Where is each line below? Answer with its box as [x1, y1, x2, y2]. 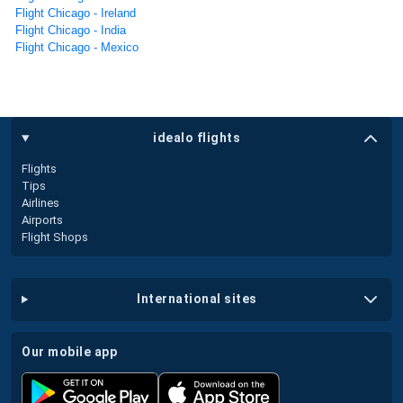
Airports [22, 212, 63, 227]
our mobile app [31, 344, 117, 359]
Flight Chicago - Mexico [15, 40, 139, 54]
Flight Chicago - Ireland [15, 5, 136, 20]
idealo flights [153, 130, 241, 146]
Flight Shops [22, 229, 88, 244]
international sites [140, 291, 257, 307]
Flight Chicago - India [15, 22, 126, 37]
